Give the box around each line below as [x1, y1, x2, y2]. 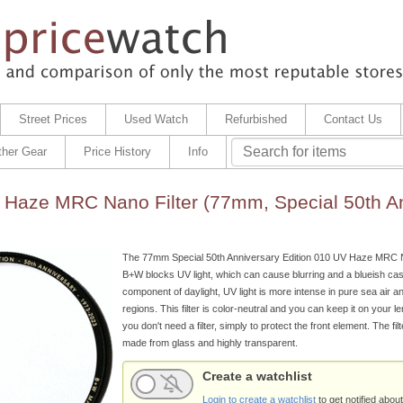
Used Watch [123, 112, 188, 126]
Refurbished [224, 112, 287, 126]
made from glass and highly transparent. [121, 336, 298, 348]
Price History [83, 145, 151, 158]
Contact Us [323, 112, 382, 126]
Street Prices [18, 112, 87, 126]
